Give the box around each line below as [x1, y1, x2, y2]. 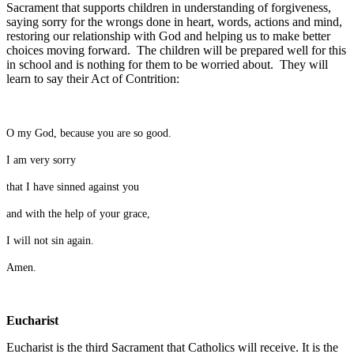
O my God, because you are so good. [6, 126, 171, 139]
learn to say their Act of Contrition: [6, 71, 179, 85]
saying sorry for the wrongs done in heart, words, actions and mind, [6, 14, 342, 28]
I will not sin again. [6, 234, 94, 247]
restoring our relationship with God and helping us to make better [6, 28, 330, 43]
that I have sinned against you [6, 180, 139, 193]
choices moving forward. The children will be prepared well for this [6, 43, 346, 57]
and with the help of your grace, [6, 207, 150, 220]
